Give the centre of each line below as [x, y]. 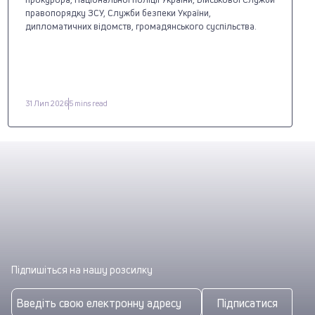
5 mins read [88, 103]
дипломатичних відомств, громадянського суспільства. [142, 26]
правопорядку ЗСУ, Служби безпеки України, [118, 12]
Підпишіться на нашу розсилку [82, 269]
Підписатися [247, 303]
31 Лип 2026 [46, 103]
